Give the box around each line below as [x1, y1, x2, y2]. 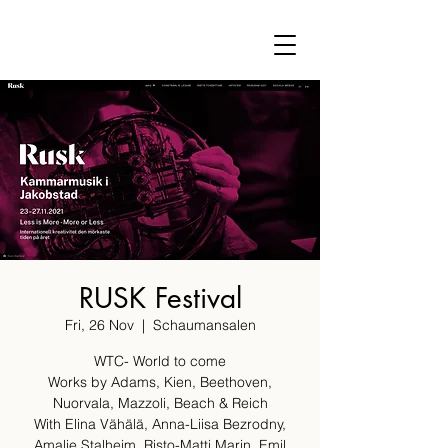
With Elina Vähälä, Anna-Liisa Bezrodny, [34, 415, 286, 433]
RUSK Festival [78, 280, 242, 316]
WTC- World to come [94, 352, 226, 370]
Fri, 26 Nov [64, 316, 134, 334]
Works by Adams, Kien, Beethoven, [48, 373, 272, 391]
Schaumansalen [152, 316, 256, 334]
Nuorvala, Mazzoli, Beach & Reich [52, 394, 268, 412]
